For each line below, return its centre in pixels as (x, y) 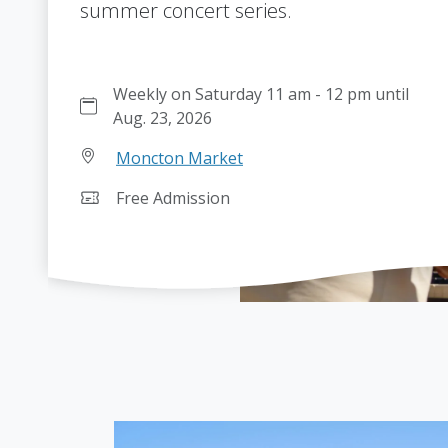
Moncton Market (179, 158)
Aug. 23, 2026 (163, 118)
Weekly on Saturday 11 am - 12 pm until (261, 94)
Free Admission (173, 198)
